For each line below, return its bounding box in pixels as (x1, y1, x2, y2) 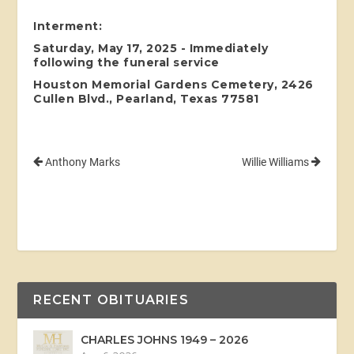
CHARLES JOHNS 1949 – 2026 (81, 332, 249, 347)
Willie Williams (241, 155, 311, 168)
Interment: (33, 18, 103, 33)
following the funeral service (33, 55, 220, 70)
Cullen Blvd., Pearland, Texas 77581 (33, 91, 259, 106)
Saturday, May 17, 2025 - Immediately (33, 40, 269, 55)
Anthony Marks (43, 155, 121, 168)
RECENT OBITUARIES (33, 292, 189, 307)
